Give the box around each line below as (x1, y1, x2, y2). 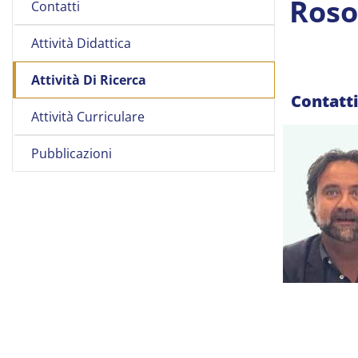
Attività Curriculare (31, 108, 145, 125)
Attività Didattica (31, 34, 131, 52)
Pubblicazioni (31, 145, 112, 162)
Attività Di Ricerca (31, 71, 146, 89)
